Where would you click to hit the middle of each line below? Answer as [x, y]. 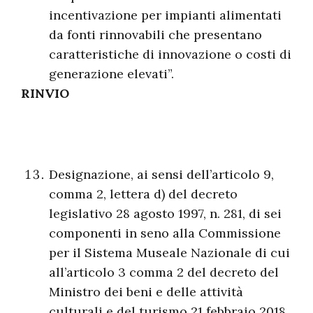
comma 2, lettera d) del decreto [143, 194]
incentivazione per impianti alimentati [165, 15]
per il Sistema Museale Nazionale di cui [169, 253]
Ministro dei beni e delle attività [146, 292]
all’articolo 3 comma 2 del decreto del [164, 272]
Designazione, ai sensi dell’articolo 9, [161, 174]
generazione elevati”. [111, 74]
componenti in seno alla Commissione [165, 233]
